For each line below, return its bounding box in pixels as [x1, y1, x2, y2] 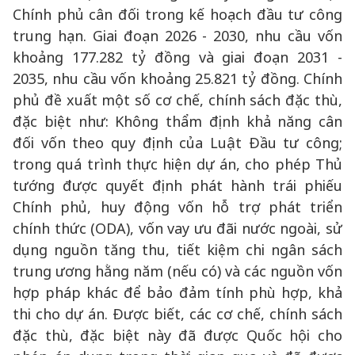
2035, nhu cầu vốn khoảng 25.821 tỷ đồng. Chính [13, 69, 342, 88]
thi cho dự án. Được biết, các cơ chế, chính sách [13, 304, 342, 323]
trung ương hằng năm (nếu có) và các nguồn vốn [13, 261, 342, 281]
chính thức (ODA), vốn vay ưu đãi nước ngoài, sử [13, 219, 342, 238]
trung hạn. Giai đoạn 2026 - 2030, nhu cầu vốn [13, 26, 342, 45]
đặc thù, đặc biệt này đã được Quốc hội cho [13, 326, 342, 345]
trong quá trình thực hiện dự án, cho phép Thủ [13, 155, 342, 174]
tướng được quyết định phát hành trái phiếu [13, 176, 342, 195]
